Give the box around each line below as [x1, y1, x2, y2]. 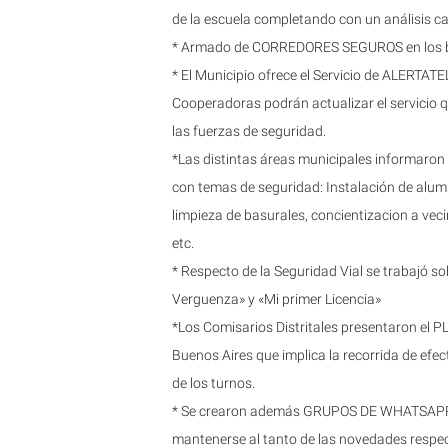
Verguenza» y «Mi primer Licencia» [172, 290, 381, 307]
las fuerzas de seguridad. [172, 122, 326, 139]
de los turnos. [172, 374, 255, 391]
